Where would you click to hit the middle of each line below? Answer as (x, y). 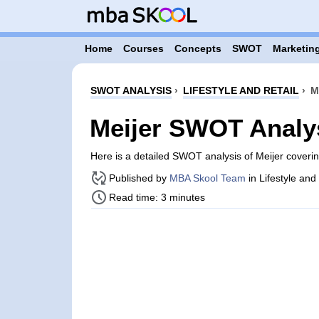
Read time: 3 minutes (157, 197)
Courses (143, 48)
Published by (139, 178)
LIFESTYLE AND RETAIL (241, 90)
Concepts (198, 48)
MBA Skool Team (207, 178)
